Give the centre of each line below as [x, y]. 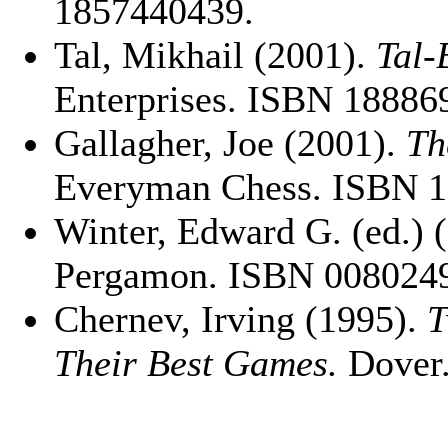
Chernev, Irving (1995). [240, 319]
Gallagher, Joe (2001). [230, 143]
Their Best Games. [196, 363]
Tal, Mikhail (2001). [215, 55]
